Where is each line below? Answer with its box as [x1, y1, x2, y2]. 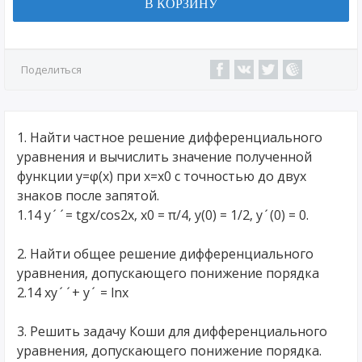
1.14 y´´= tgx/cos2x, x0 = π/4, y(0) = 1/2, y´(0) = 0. [17, 206, 309, 224]
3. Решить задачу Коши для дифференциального [17, 322, 327, 340]
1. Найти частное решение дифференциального [17, 128, 322, 146]
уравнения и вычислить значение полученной [17, 148, 312, 166]
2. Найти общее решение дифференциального [17, 245, 314, 263]
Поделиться [21, 62, 82, 77]
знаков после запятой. [17, 187, 159, 204]
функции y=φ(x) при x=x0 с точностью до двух [17, 167, 306, 185]
